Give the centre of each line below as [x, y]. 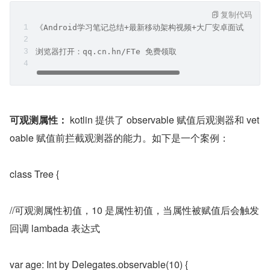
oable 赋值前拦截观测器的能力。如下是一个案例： [119, 138]
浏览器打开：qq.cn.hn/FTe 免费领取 [106, 52]
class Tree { [34, 174]
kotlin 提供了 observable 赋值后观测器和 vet [163, 120]
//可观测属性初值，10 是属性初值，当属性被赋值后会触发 [134, 210]
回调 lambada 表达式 [55, 228]
